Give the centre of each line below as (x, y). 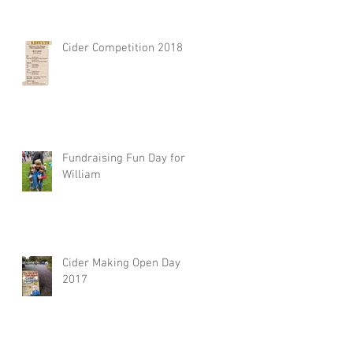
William (82, 175)
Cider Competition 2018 (123, 48)
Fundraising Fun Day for (124, 159)
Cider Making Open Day (121, 264)
